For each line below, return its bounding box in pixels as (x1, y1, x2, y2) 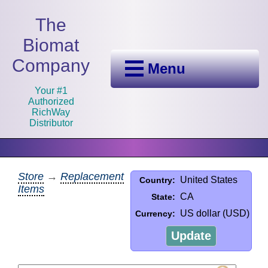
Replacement (60, 170, 124, 182)
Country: (139, 175, 176, 185)
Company (12, 55, 90, 75)
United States (180, 174, 238, 185)
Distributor (29, 117, 73, 128)
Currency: (135, 208, 176, 218)
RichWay (32, 106, 70, 117)
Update (171, 229, 212, 242)
